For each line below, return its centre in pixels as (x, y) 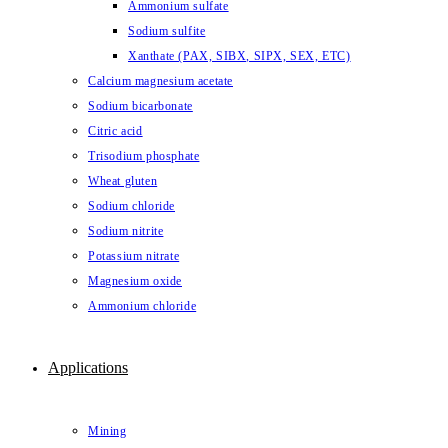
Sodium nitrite (126, 231)
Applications (88, 367)
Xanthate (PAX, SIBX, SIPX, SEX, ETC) (239, 56)
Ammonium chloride (142, 306)
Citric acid (115, 131)
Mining (107, 431)
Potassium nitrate (134, 256)
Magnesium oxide (135, 281)
